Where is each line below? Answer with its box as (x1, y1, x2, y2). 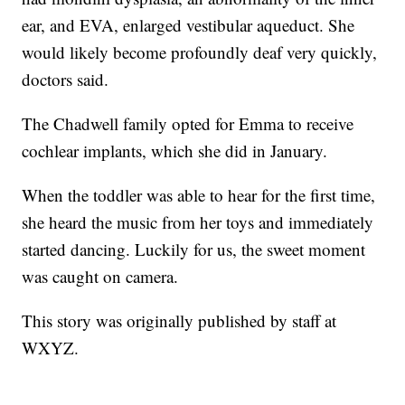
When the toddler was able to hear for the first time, (22, 184, 376, 207)
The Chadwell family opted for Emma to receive (22, 112, 354, 136)
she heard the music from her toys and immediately (22, 211, 374, 234)
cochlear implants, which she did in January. (22, 139, 328, 163)
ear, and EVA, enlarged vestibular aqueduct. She (22, 14, 355, 37)
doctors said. (22, 68, 109, 91)
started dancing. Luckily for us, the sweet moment (22, 238, 366, 261)
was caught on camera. (22, 265, 179, 288)
